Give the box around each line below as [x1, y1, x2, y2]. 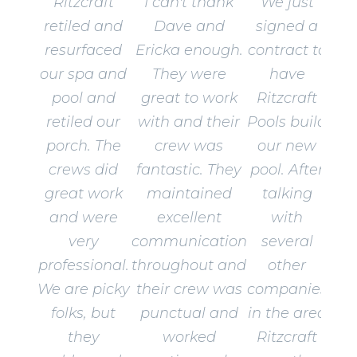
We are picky [37, 280, 130, 299]
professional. [37, 257, 129, 275]
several [261, 233, 313, 251]
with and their [138, 113, 241, 131]
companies [246, 280, 328, 299]
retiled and [44, 18, 124, 36]
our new [257, 137, 317, 155]
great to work [140, 89, 237, 108]
